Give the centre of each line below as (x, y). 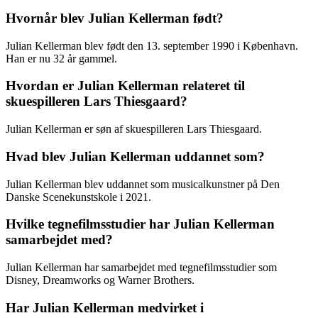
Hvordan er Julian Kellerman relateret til (125, 86)
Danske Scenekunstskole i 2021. (78, 197)
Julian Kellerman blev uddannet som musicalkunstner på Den (143, 184)
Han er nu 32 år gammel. (61, 58)
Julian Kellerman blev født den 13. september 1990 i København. (152, 45)
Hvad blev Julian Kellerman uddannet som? (135, 156)
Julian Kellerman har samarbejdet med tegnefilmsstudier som (141, 267)
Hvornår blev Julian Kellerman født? (115, 18)
